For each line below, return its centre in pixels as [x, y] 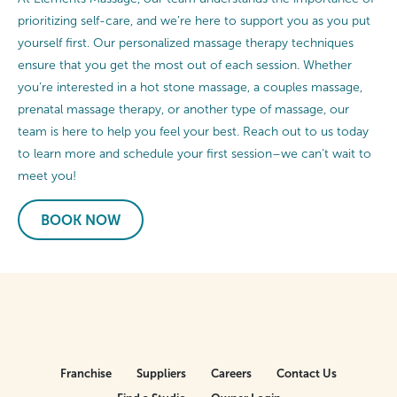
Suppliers [161, 374]
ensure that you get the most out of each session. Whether [185, 66]
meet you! [47, 176]
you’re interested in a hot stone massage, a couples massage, [190, 88]
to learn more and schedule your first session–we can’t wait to [195, 154]
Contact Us [307, 374]
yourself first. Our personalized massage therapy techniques [186, 43]
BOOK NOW [81, 221]
